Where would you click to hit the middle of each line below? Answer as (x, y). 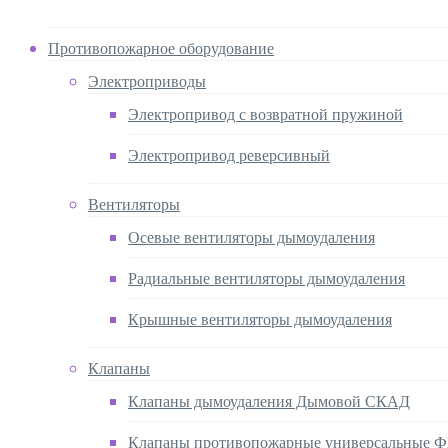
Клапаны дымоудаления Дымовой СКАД (269, 400)
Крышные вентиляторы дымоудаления (260, 318)
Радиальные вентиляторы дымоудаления (266, 277)
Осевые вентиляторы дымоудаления (251, 236)
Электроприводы (147, 80)
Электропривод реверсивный (229, 154)
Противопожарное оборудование (161, 47)
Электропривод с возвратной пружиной (265, 113)
